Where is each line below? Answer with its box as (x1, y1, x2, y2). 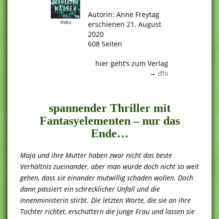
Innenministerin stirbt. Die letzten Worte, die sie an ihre (20, 195, 191, 205)
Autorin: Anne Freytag (88, 9, 159, 19)
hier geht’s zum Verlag (95, 58, 168, 68)
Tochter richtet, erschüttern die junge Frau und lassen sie (20, 206, 195, 216)
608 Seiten (88, 39, 122, 48)
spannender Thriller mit (48, 101, 171, 114)
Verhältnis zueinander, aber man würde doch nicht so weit (20, 161, 199, 171)
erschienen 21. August (88, 19, 161, 29)
